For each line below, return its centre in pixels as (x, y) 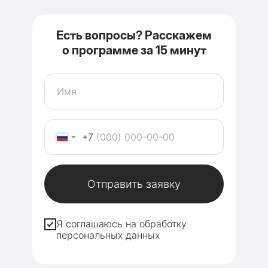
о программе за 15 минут (134, 50)
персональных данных (108, 235)
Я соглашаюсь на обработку (121, 224)
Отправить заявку (134, 184)
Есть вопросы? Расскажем (134, 35)
